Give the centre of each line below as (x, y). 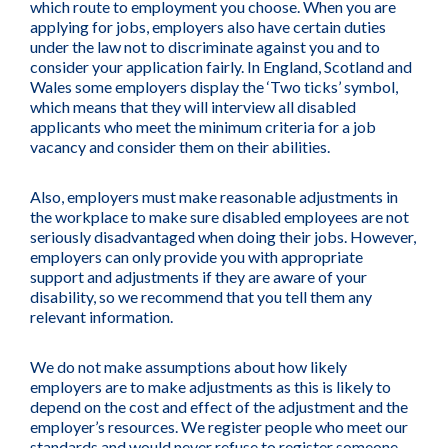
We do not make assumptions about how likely (188, 366)
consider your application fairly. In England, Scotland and (221, 66)
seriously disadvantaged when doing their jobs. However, (223, 236)
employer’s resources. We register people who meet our (219, 426)
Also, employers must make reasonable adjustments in (214, 196)
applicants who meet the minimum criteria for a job (203, 126)
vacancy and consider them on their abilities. (180, 146)
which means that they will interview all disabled (193, 106)
